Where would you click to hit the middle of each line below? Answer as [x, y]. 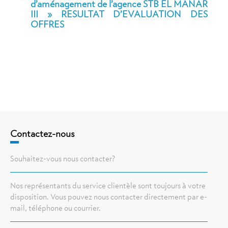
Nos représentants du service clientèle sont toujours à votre [108, 186]
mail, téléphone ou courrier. [55, 208]
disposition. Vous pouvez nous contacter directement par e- [109, 197]
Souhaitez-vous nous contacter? [63, 159]
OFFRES [47, 24]
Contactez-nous [42, 134]
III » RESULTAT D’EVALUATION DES [119, 14]
